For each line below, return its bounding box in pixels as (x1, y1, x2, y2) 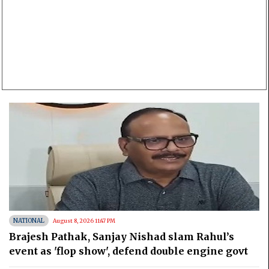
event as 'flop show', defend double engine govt (9, 244, 248, 257)
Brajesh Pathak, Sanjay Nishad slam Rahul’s (9, 230, 234, 243)
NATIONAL (13, 216, 44, 225)
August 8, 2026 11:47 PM (53, 217, 115, 224)
